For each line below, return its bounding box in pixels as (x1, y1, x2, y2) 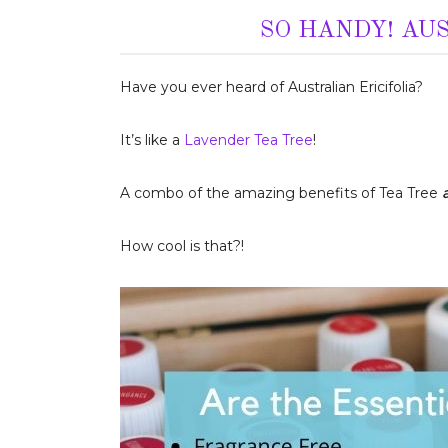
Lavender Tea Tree (183, 131, 313, 149)
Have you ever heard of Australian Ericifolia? (119, 78, 423, 96)
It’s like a (119, 131, 184, 149)
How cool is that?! (119, 237, 244, 255)
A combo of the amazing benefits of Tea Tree (119, 184, 442, 202)
